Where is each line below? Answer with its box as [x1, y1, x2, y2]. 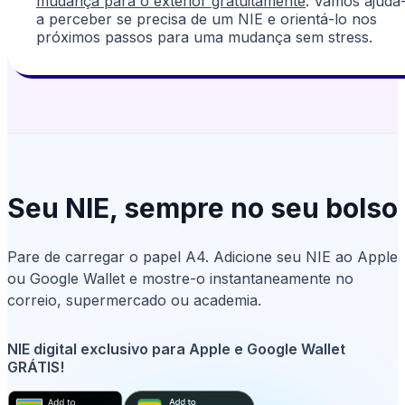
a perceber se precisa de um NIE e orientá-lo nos [36, 9, 377, 28]
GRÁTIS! [7, 357, 64, 376]
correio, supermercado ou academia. [7, 290, 261, 309]
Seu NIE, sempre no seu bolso [7, 191, 398, 224]
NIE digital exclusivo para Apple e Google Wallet [7, 339, 345, 358]
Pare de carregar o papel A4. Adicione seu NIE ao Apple [7, 247, 398, 266]
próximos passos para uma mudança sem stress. [36, 27, 372, 46]
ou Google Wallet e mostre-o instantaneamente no [7, 268, 353, 287]
